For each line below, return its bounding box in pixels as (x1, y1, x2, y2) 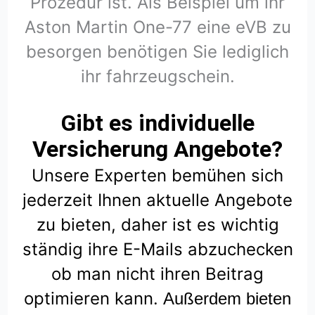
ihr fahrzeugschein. (80, 66, 235, 87)
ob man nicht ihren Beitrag (51, 264, 264, 285)
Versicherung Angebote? (32, 136, 283, 163)
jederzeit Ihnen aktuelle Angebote (22, 190, 292, 211)
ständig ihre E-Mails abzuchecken (22, 239, 293, 260)
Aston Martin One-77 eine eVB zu (24, 17, 291, 38)
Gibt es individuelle (60, 110, 255, 137)
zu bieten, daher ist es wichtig (36, 214, 279, 236)
